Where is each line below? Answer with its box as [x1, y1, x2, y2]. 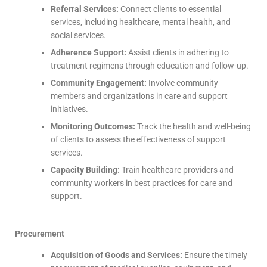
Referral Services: [51, 4, 119, 14]
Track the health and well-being [135, 122, 251, 131]
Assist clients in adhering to [126, 48, 229, 57]
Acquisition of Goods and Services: [51, 250, 182, 260]
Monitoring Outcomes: [51, 122, 135, 131]
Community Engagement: [51, 78, 147, 88]
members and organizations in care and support [51, 91, 228, 101]
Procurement [15, 229, 64, 238]
